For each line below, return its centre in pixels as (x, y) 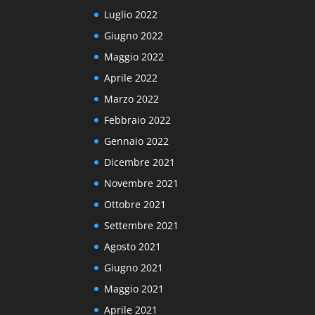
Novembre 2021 (142, 183)
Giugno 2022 (134, 35)
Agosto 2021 (133, 246)
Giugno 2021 (134, 267)
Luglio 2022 (131, 14)
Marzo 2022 (132, 98)
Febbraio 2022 (138, 120)
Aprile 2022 (131, 77)
